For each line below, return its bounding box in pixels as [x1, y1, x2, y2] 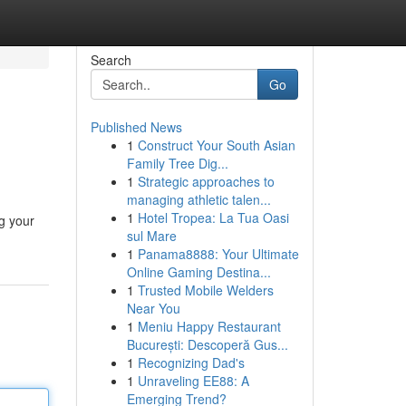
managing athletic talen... [126, 190, 271, 208]
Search [90, 51, 131, 69]
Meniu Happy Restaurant [137, 317, 281, 335]
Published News [90, 118, 182, 136]
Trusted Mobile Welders [137, 281, 274, 299]
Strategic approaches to [137, 172, 275, 190]
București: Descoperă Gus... [126, 335, 288, 353]
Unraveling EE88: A [137, 372, 249, 390]
